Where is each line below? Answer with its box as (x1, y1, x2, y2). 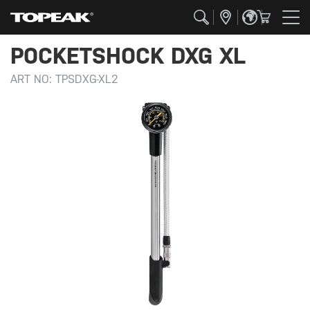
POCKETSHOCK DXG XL (10, 43, 246, 69)
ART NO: (10, 73, 55, 86)
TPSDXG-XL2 (55, 73, 118, 86)
